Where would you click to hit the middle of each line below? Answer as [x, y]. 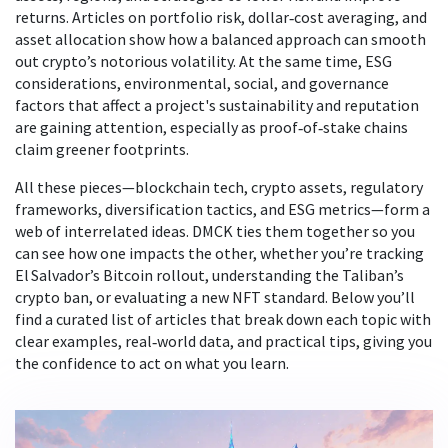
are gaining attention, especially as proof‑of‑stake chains [211, 127]
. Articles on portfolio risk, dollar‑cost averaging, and [246, 17]
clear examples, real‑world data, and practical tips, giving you [223, 341]
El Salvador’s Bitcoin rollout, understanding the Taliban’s [209, 275]
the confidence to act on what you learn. [152, 363]
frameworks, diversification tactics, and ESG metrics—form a [222, 209]
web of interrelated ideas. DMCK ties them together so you [215, 231]
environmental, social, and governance [256, 83]
